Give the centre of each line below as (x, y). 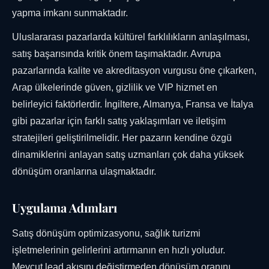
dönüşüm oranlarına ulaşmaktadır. (84, 172)
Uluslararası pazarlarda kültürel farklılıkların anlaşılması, (131, 37)
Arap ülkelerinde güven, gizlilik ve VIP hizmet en (115, 88)
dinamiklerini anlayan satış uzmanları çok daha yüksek (128, 155)
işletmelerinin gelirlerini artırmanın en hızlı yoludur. (119, 250)
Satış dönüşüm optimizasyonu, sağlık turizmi (106, 234)
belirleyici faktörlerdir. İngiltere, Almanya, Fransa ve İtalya (133, 104)
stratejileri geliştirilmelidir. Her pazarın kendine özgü (122, 138)
